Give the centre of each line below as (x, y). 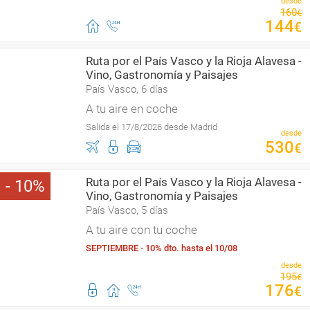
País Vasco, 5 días (127, 210)
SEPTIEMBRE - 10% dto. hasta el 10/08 (162, 248)
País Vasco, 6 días (127, 89)
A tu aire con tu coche (142, 230)
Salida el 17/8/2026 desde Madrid (152, 127)
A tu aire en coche (132, 109)
